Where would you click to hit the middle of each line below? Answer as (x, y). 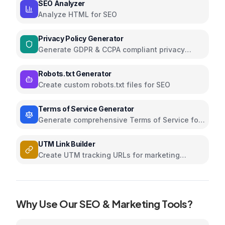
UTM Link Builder (67, 144)
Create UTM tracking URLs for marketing (109, 155)
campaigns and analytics (82, 165)
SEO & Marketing (120, 204)
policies (52, 60)
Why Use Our (48, 204)
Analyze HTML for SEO (78, 14)
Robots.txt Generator (75, 74)
